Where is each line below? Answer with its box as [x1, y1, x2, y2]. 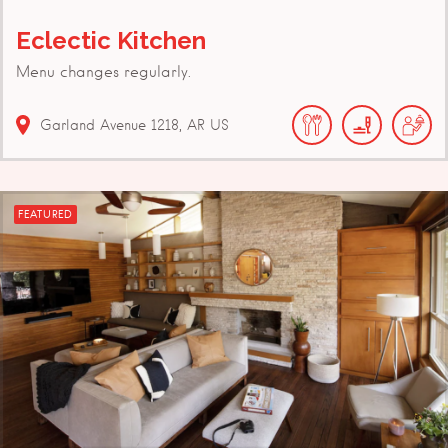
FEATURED [18, 207, 73, 221]
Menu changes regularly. [16, 62, 191, 81]
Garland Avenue [40, 116, 146, 133]
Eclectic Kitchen [16, 25, 206, 55]
